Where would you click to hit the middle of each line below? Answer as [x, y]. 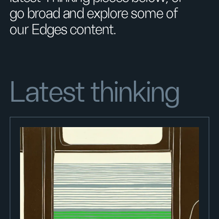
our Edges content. [63, 30]
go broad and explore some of [94, 14]
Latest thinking [95, 93]
